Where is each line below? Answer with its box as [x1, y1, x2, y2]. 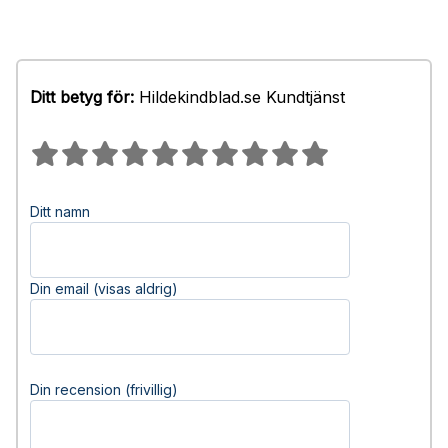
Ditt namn [30, 203, 90, 220]
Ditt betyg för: [30, 87, 134, 107]
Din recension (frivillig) [30, 381, 178, 398]
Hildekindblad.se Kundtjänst [134, 87, 345, 107]
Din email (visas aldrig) [30, 280, 178, 297]
